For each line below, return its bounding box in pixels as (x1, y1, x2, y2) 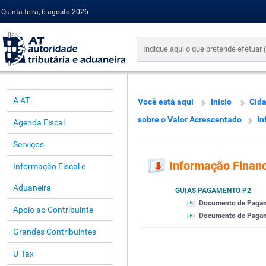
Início (211, 97, 232, 106)
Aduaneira (13, 183, 51, 192)
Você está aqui (138, 97, 194, 106)
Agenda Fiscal (13, 118, 65, 127)
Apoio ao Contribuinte (13, 205, 93, 214)
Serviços (13, 140, 44, 149)
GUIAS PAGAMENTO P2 (175, 186, 251, 195)
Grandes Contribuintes (13, 227, 96, 236)
